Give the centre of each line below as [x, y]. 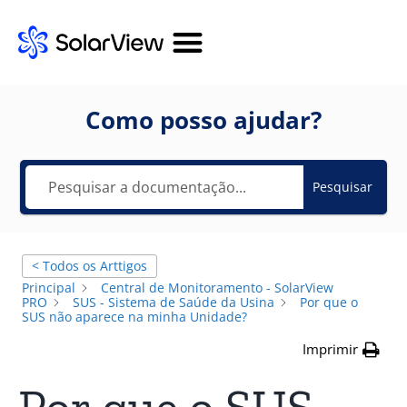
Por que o [329, 302]
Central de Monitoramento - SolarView [217, 287]
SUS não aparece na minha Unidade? [134, 317]
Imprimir [330, 349]
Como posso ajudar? [203, 119]
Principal [49, 287]
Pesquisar [342, 186]
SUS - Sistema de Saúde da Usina [174, 302]
